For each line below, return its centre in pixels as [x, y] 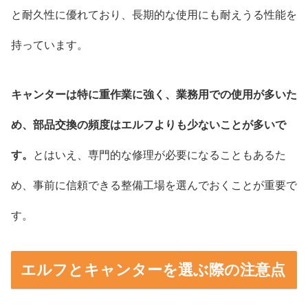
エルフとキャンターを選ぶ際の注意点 [153, 270]
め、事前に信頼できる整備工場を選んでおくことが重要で [154, 186]
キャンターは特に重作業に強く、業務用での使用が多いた [154, 95]
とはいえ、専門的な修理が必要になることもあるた [159, 155]
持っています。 [49, 45]
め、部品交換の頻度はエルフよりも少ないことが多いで [148, 125]
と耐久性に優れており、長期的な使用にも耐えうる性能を [154, 14]
